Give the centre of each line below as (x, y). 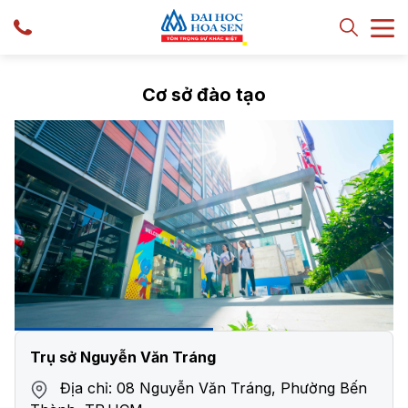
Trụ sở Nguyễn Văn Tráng (123, 357)
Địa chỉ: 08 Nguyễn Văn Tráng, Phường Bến (211, 388)
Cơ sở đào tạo (204, 95)
